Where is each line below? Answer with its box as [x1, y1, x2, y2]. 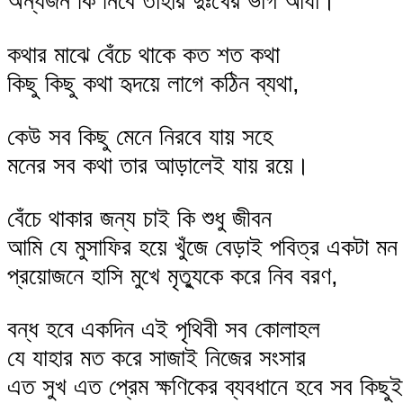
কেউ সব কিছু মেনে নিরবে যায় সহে [7, 121, 273, 150]
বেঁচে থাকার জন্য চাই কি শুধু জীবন [7, 203, 272, 232]
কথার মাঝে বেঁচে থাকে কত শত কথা [7, 40, 280, 68]
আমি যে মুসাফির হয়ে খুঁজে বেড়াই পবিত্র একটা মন [7, 232, 398, 261]
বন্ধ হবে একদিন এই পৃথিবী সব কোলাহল [7, 315, 320, 344]
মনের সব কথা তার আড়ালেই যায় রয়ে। [7, 150, 309, 179]
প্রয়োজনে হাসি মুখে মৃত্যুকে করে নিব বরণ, [7, 261, 338, 290]
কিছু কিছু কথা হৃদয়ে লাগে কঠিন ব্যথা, [7, 68, 300, 97]
